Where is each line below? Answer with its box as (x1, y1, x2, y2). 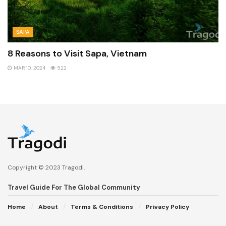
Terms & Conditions (71, 202, 133, 211)
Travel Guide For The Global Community (8, 183, 140, 192)
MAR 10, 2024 (12, 64, 45, 71)
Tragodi (62, 163, 84, 172)
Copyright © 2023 (8, 163, 62, 172)
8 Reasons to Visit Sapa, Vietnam (8, 47, 147, 60)
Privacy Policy (146, 202, 189, 211)
